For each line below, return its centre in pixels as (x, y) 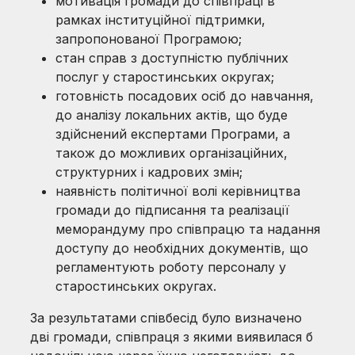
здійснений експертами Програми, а (173, 134)
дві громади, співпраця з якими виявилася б (172, 337)
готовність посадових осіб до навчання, (185, 96)
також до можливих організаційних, (172, 153)
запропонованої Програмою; (149, 39)
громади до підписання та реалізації (173, 210)
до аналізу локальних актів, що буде (172, 115)
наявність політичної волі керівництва (178, 191)
